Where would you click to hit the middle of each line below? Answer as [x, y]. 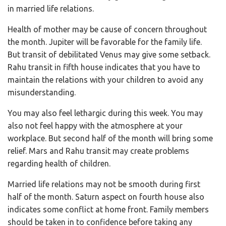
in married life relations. [51, 8]
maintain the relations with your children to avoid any [105, 79]
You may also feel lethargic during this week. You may [105, 113]
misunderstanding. [42, 92]
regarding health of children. [59, 163]
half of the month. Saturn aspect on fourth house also [106, 196]
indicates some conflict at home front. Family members [108, 209]
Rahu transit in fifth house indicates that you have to [104, 67]
